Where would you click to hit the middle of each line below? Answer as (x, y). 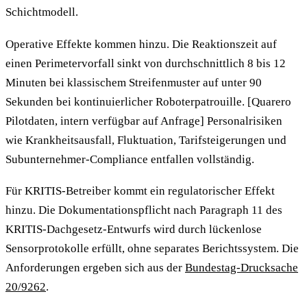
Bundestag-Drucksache (242, 268)
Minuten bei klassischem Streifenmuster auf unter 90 (134, 82)
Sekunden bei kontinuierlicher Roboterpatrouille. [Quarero (148, 101)
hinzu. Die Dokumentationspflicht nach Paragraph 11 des (144, 210)
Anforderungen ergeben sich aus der (95, 268)
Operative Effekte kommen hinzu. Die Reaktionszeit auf (141, 44)
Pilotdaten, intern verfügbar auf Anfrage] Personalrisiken (144, 121)
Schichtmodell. (42, 12)
